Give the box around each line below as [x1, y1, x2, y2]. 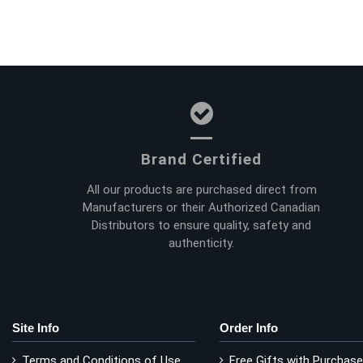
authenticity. [169, 235, 235, 250]
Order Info [220, 320, 278, 335]
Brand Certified [141, 150, 263, 169]
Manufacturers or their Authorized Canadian [83, 199, 321, 215]
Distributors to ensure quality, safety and [92, 217, 312, 233]
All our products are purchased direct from [86, 181, 317, 197]
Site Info [12, 320, 59, 335]
